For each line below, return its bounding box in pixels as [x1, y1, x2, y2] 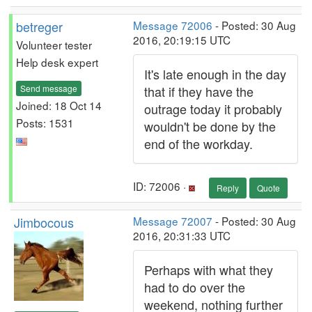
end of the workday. [144, 134, 253, 153]
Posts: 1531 [16, 114, 74, 130]
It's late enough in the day [144, 65, 286, 83]
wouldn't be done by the [144, 117, 276, 135]
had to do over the [144, 278, 245, 296]
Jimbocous [14, 213, 74, 231]
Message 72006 [133, 17, 212, 33]
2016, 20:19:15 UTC [133, 32, 231, 47]
